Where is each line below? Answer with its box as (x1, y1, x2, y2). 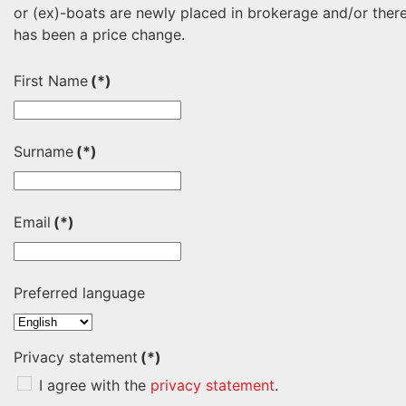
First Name (14, 72, 88, 90)
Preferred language (14, 284, 145, 302)
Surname (14, 142, 73, 160)
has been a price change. (14, 25, 185, 43)
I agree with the (34, 376, 150, 394)
